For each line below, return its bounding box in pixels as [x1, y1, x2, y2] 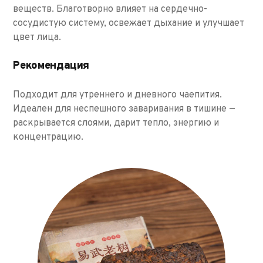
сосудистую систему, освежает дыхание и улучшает [13, 17, 245, 29]
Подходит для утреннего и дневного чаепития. [13, 89, 222, 101]
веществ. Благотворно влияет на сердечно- [13, 3, 208, 15]
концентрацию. [13, 131, 84, 143]
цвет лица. [13, 31, 62, 43]
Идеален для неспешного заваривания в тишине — [13, 103, 236, 115]
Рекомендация [13, 59, 90, 73]
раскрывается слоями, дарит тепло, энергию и [13, 117, 220, 129]
